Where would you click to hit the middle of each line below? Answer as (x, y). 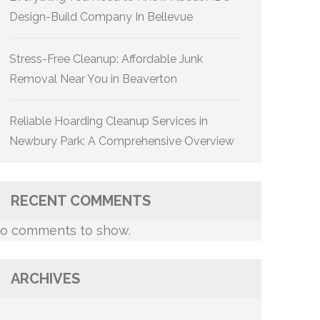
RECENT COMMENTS (81, 201)
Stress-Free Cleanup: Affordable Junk (106, 59)
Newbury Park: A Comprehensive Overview (122, 141)
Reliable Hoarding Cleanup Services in (109, 121)
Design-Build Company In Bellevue (101, 17)
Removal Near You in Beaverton (93, 79)
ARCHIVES (45, 279)
